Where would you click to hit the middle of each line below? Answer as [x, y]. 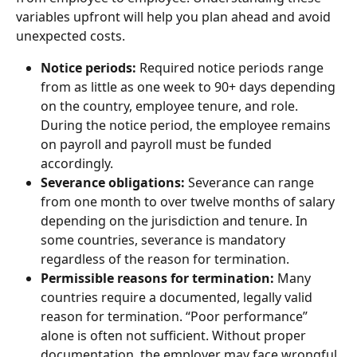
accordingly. [77, 164]
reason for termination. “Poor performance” [176, 317]
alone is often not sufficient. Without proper [175, 336]
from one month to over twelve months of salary [189, 202]
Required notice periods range [231, 68]
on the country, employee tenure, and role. [171, 106]
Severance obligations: [114, 183]
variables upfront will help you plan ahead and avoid [175, 17]
